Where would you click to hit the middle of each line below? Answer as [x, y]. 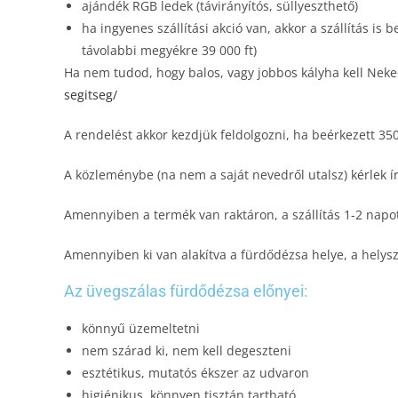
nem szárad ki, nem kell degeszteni [187, 350]
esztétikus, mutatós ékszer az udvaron [195, 373]
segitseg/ [91, 95]
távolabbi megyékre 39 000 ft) [169, 50]
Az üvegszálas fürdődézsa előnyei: [186, 291]
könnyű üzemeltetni [141, 328]
